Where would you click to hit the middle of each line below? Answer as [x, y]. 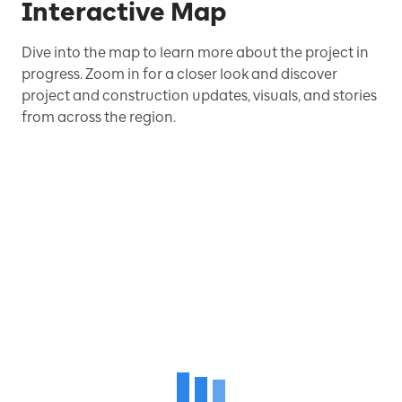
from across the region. [99, 117]
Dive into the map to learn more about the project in [195, 52]
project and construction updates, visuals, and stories [199, 95]
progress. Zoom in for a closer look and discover [179, 74]
